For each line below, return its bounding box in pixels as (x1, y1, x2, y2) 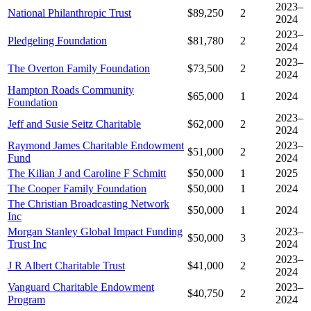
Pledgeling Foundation (8, 35, 107, 47)
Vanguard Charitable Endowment (8, 281, 154, 294)
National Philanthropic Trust (8, 7, 131, 19)
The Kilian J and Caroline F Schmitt (8, 167, 166, 180)
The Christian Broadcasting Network (8, 198, 169, 210)
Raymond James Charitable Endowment (8, 140, 184, 152)
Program (8, 294, 45, 306)
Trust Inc (8, 238, 47, 251)
